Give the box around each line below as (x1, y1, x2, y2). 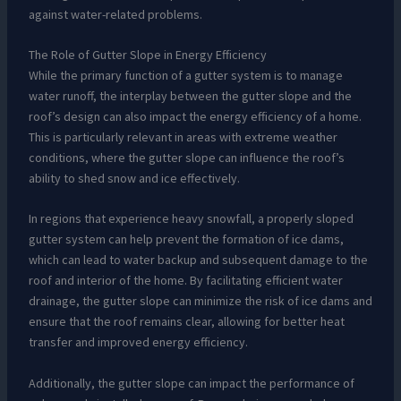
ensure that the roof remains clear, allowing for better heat (28, 313, 345, 330)
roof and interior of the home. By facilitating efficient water (28, 272, 343, 289)
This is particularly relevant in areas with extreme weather (28, 128, 337, 145)
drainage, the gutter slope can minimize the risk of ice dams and (28, 293, 372, 310)
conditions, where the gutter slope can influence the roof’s (28, 149, 345, 166)
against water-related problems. (28, 5, 202, 22)
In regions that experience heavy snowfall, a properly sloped (28, 210, 354, 227)
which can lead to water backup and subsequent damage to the (28, 252, 368, 269)
